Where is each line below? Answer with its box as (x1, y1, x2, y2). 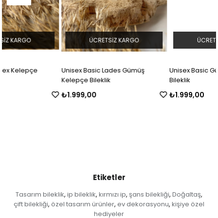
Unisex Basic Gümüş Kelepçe (110, 66, 202, 75)
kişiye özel (172, 200, 204, 209)
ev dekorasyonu (117, 200, 169, 209)
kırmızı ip (99, 190, 126, 200)
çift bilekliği (14, 200, 48, 209)
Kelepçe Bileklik (2, 75, 52, 85)
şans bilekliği (129, 190, 169, 200)
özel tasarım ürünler (51, 200, 114, 209)
